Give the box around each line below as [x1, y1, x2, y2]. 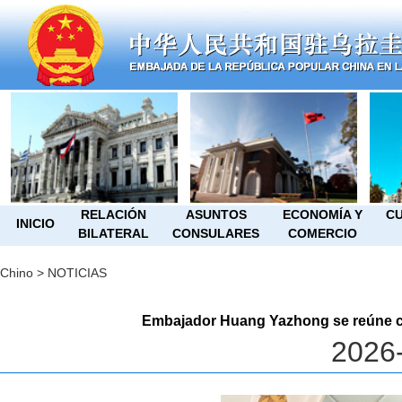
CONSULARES [172, 226, 259, 240]
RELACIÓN [81, 207, 146, 222]
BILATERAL [78, 226, 149, 240]
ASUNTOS [185, 207, 247, 222]
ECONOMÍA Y [283, 207, 363, 222]
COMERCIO [288, 226, 357, 240]
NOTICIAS [48, 266, 107, 280]
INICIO [16, 216, 55, 231]
